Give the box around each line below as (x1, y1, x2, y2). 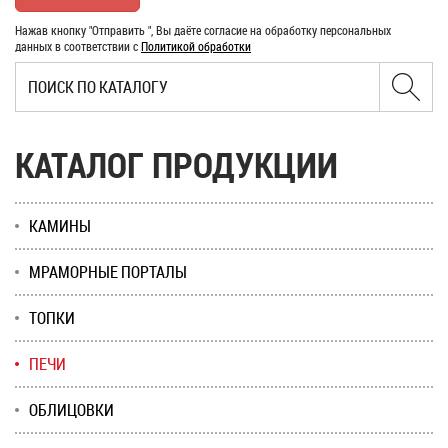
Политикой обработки (141, 38, 251, 54)
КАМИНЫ (29, 215, 91, 237)
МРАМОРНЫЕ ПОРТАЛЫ (29, 261, 187, 283)
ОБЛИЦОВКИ (29, 399, 114, 421)
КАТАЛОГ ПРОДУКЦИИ (15, 141, 338, 188)
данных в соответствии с (15, 38, 141, 54)
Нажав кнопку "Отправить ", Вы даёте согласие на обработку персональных (15, 22, 391, 38)
